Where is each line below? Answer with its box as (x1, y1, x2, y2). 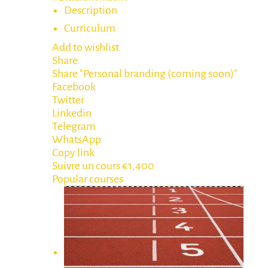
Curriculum (64, 22, 115, 34)
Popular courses (52, 173, 123, 185)
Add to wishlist (52, 41, 119, 53)
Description (64, 4, 117, 16)
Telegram (52, 120, 96, 132)
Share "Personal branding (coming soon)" (52, 68, 237, 80)
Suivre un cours (52, 160, 120, 172)
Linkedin (52, 107, 92, 119)
